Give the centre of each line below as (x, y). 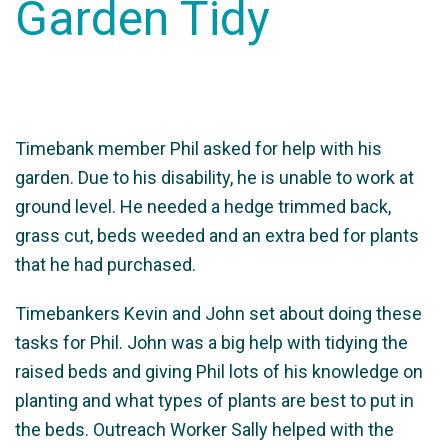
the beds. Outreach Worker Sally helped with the (204, 430)
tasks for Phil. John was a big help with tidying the (211, 343)
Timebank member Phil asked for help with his (198, 149)
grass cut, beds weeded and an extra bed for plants (217, 236)
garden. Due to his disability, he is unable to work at (214, 178)
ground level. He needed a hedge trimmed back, (203, 207)
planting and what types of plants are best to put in (214, 401)
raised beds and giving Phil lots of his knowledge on (219, 372)
